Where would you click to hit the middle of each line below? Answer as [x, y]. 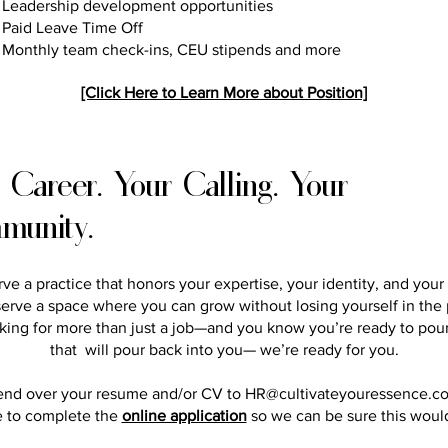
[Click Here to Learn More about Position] [224, 92]
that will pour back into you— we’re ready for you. [224, 349]
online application [184, 415]
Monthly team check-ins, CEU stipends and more [171, 49]
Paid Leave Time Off [72, 27]
